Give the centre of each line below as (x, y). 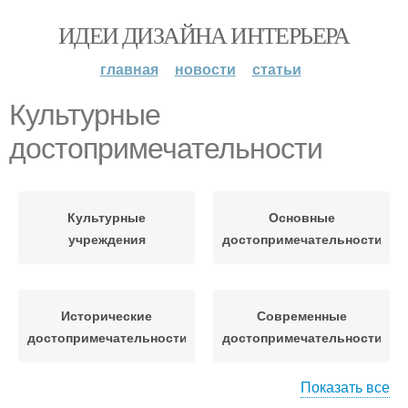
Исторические (107, 315)
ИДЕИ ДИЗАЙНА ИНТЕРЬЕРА (204, 35)
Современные (301, 315)
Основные (301, 217)
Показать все (345, 387)
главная (129, 69)
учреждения (107, 239)
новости (205, 69)
